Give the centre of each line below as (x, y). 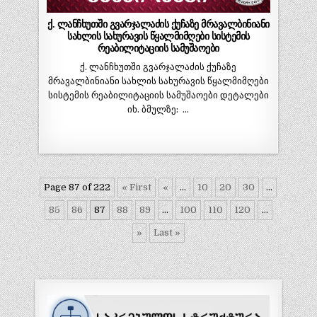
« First (137, 187)
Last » (167, 232)
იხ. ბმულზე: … (158, 110)
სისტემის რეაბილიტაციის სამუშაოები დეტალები (158, 96)
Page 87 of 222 (77, 187)
